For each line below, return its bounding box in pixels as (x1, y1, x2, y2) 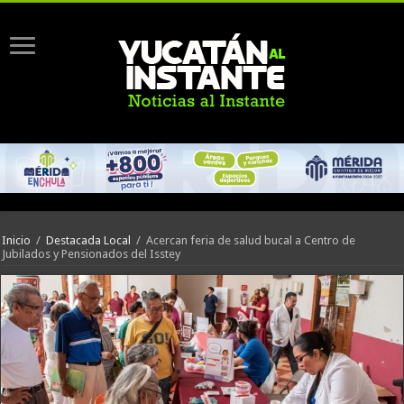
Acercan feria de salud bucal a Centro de (146, 234, 356, 248)
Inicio (2, 234, 32, 248)
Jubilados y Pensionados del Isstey (2, 247, 181, 262)
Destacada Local (46, 234, 132, 248)
